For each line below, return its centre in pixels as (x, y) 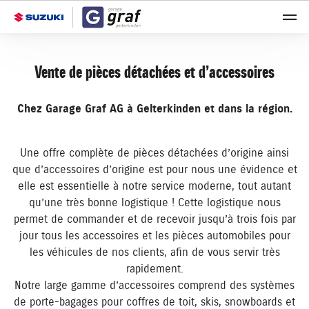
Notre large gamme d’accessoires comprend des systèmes (154, 286)
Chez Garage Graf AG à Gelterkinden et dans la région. (154, 109)
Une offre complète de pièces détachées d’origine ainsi (154, 153)
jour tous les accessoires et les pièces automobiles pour (154, 236)
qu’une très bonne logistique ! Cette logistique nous (154, 203)
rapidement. (154, 269)
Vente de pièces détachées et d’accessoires (154, 72)
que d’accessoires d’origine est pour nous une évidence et (154, 170)
